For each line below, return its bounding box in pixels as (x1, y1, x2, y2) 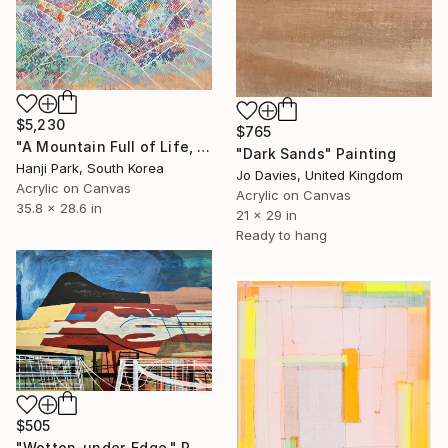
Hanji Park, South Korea (16, 159, 164, 176)
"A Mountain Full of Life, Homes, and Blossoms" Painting (197, 137, 211, 155)
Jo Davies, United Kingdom (236, 166, 403, 183)
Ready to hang (236, 226, 327, 243)
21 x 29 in (236, 206, 297, 223)
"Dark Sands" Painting (236, 144, 397, 162)
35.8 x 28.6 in (16, 199, 102, 216)
